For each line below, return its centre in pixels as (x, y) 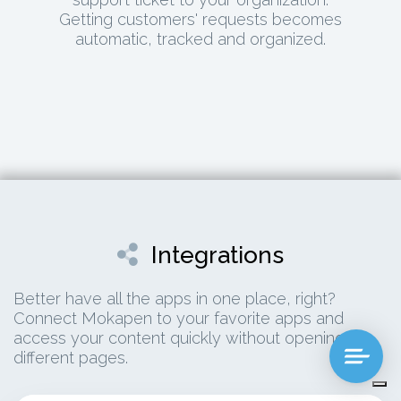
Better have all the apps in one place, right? (175, 299)
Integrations (218, 255)
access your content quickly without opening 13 (189, 338)
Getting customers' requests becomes (200, 20)
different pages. (71, 358)
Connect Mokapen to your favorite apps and (179, 319)
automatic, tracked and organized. (200, 39)
